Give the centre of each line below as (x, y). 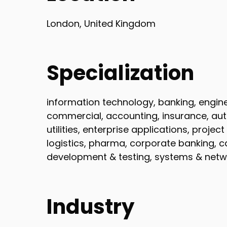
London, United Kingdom (101, 23)
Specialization (120, 73)
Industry (90, 206)
